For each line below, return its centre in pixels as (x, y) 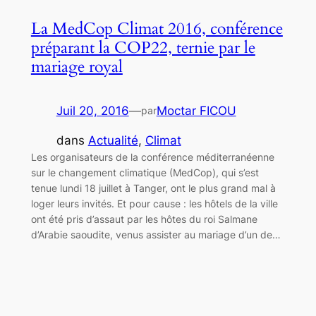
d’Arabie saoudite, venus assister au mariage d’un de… (156, 235)
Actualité (113, 141)
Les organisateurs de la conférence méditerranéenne (152, 157)
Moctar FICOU (196, 110)
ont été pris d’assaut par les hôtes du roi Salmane (144, 219)
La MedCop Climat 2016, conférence (157, 28)
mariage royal (77, 66)
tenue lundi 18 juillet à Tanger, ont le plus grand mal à (153, 188)
